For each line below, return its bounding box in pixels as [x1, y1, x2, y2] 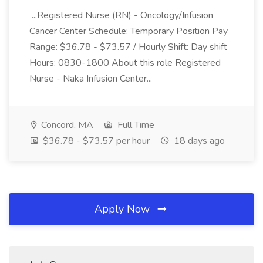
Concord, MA [39, 119, 93, 131]
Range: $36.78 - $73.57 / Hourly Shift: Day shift [29, 41, 227, 53]
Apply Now [95, 202, 153, 216]
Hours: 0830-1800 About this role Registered [29, 56, 221, 69]
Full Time [115, 119, 154, 131]
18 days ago [171, 134, 225, 147]
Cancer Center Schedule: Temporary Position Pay [29, 25, 228, 38]
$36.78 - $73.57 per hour [41, 134, 150, 147]
